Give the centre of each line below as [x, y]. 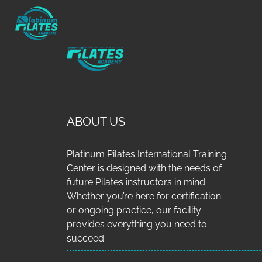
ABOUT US [96, 122]
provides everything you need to [137, 224]
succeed [85, 238]
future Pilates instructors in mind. [137, 182]
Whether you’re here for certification [144, 196]
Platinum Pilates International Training [147, 154]
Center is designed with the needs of [144, 168]
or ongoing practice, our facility [134, 210]
